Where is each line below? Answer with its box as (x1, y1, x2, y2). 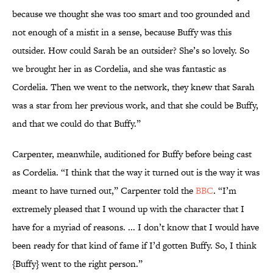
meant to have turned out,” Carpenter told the (12, 184, 196, 197)
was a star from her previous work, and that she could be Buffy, (12, 99, 258, 112)
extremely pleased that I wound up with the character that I (12, 202, 244, 216)
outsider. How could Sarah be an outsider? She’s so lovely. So (12, 44, 249, 57)
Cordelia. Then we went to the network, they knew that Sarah (12, 80, 254, 94)
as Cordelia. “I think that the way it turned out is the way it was (12, 166, 260, 179)
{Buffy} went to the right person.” (12, 257, 143, 271)
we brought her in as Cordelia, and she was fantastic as (12, 62, 226, 76)
